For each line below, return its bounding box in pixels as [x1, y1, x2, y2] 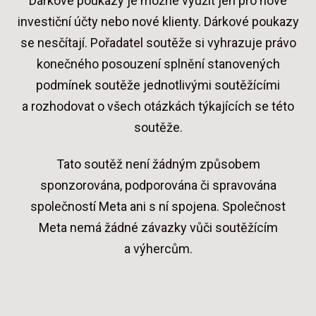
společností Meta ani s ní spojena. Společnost [30, 198, 286, 214]
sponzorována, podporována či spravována [39, 177, 276, 193]
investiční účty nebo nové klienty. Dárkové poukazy [17, 14, 299, 30]
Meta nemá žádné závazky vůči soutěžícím [38, 219, 278, 235]
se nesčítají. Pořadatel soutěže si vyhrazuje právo [20, 35, 296, 51]
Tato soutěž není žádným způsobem [56, 156, 260, 171]
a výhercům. [123, 241, 193, 256]
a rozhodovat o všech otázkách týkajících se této [22, 99, 294, 114]
